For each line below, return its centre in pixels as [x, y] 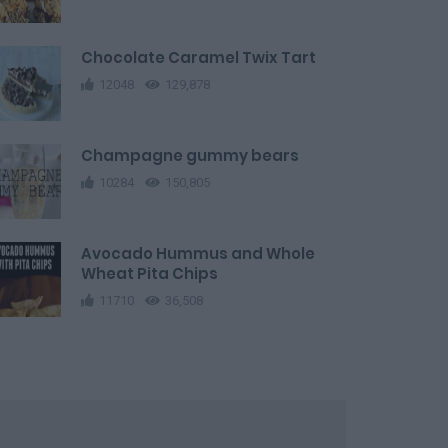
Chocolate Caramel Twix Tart [198, 57]
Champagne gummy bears [190, 155]
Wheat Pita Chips [149, 273]
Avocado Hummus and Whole [198, 253]
